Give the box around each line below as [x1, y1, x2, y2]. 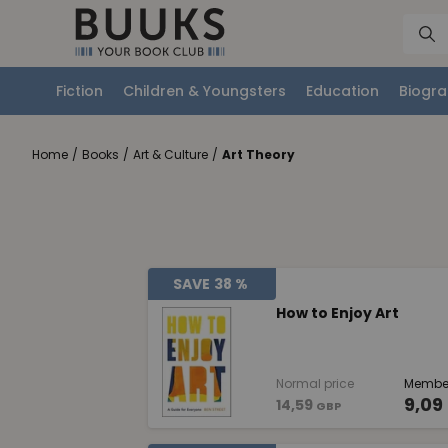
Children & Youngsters [123, 80, 286, 101]
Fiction [56, 80, 103, 101]
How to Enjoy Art [275, 302, 399, 323]
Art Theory [222, 146, 295, 164]
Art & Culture [133, 146, 208, 164]
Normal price [275, 375, 354, 393]
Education [306, 80, 379, 101]
